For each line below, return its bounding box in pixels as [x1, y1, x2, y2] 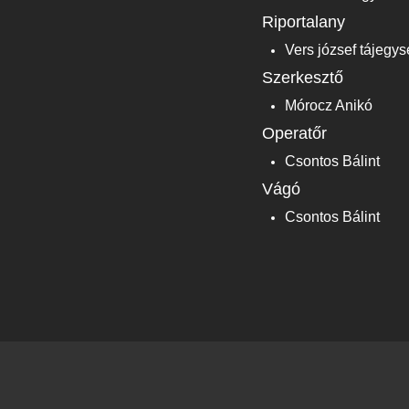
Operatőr [262, 123, 327, 142]
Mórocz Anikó [285, 97, 372, 113]
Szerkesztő [262, 68, 343, 87]
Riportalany [262, 12, 345, 31]
